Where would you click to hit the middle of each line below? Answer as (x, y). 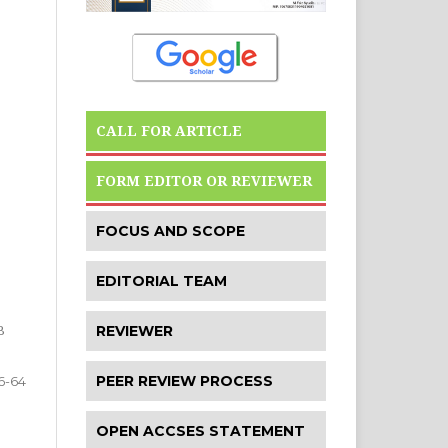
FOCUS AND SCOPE (170, 230)
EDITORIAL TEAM (161, 280)
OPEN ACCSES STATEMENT (200, 430)
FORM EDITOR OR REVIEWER (204, 180)
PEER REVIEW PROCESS (184, 380)
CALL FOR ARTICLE (169, 130)
